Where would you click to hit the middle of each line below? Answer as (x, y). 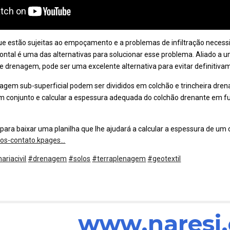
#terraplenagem (119, 159)
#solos (80, 159)
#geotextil (164, 159)
